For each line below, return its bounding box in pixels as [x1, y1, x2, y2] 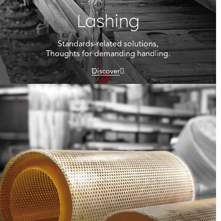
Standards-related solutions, [58, 39, 158, 49]
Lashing [76, 9, 140, 32]
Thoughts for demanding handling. [46, 49, 170, 59]
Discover [92, 67, 120, 76]
